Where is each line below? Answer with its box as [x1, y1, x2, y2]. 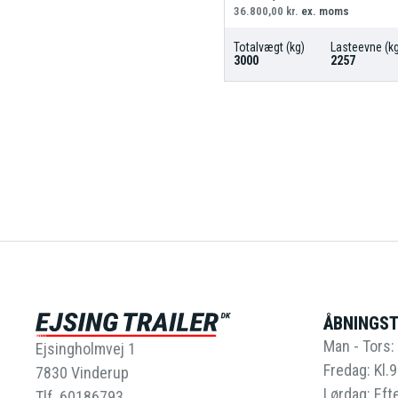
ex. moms [298, 4, 349, 18]
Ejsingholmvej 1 [36, 339, 136, 359]
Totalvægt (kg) [233, 39, 305, 54]
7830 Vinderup [36, 363, 129, 383]
